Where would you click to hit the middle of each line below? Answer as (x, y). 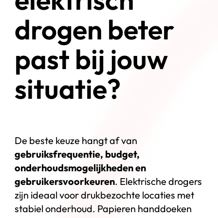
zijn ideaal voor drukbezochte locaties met (104, 195)
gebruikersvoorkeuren (64, 181)
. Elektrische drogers (158, 181)
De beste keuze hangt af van (76, 140)
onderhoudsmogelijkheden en (80, 167)
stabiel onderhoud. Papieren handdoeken (103, 208)
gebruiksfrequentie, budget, (77, 154)
